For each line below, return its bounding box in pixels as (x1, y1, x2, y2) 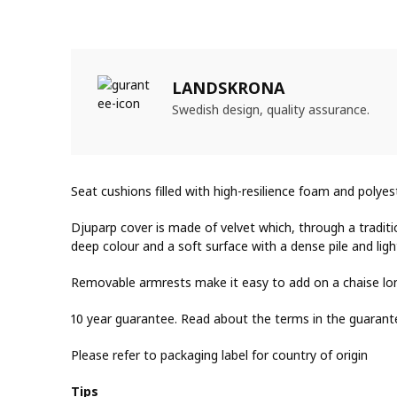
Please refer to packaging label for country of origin (71, 346, 368, 363)
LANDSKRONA (172, 76, 284, 98)
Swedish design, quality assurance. (172, 100, 370, 118)
